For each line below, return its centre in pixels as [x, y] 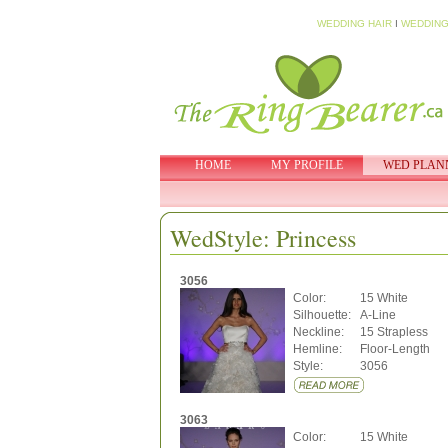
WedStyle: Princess [262, 238]
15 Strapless [393, 332]
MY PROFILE [306, 165]
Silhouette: [321, 315]
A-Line [377, 315]
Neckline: [318, 332]
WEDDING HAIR [354, 23]
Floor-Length [394, 349]
